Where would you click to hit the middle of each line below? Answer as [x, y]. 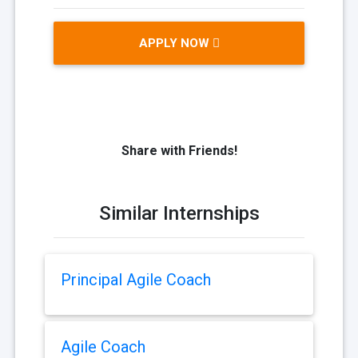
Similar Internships [179, 214]
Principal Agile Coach [136, 280]
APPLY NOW [175, 44]
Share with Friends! [179, 151]
